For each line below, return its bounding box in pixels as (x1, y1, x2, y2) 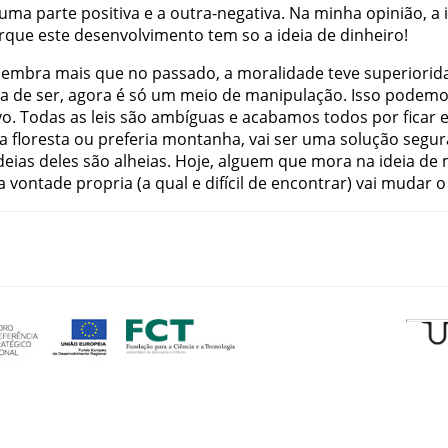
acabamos (242, 105, 320, 128)
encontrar (271, 171, 347, 194)
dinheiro (340, 23, 404, 46)
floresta (12, 127, 70, 150)
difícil (205, 171, 244, 194)
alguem (218, 149, 274, 172)
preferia (98, 127, 158, 150)
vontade (10, 171, 72, 194)
